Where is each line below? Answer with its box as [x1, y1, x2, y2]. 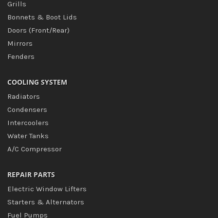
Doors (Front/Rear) [7, 26, 70, 35]
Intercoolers [7, 118, 49, 127]
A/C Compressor [7, 145, 62, 153]
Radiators [7, 92, 40, 101]
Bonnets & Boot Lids [7, 13, 77, 21]
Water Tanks [7, 131, 49, 140]
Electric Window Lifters [7, 184, 87, 193]
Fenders [7, 52, 35, 61]
